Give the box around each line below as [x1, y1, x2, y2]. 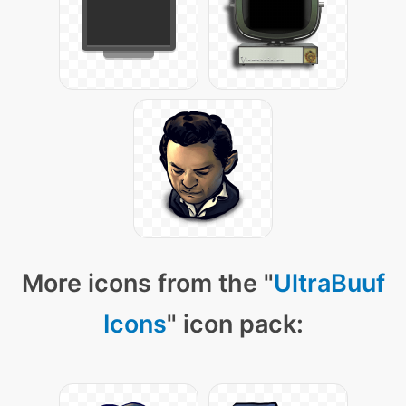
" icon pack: [166, 309, 304, 340]
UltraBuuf [273, 268, 385, 299]
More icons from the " [21, 268, 274, 299]
